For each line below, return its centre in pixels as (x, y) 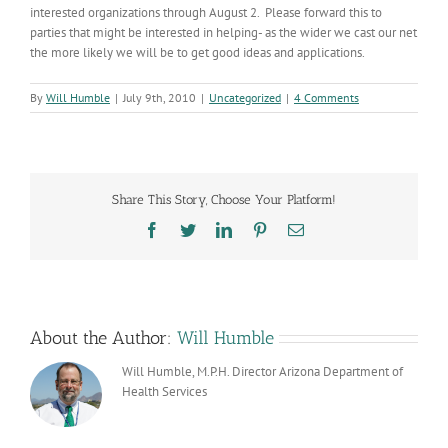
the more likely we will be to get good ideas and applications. (197, 52)
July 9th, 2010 (159, 97)
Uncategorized (245, 97)
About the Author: (103, 337)
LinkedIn (260, 228)
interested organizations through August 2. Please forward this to (206, 12)
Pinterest (294, 228)
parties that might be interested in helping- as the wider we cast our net (223, 32)
